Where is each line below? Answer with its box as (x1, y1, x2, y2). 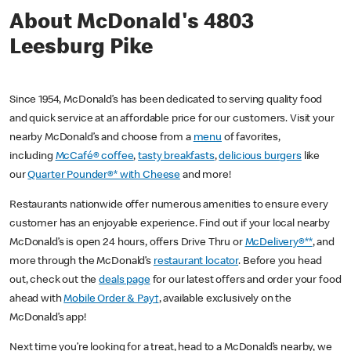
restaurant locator (153, 256, 239, 268)
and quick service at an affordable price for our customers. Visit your (9, 114, 335, 125)
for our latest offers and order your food (150, 275, 342, 287)
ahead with (9, 294, 64, 306)
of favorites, (222, 132, 280, 144)
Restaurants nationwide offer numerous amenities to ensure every (9, 200, 328, 212)
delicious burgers (219, 151, 302, 163)
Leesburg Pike (9, 38, 153, 60)
